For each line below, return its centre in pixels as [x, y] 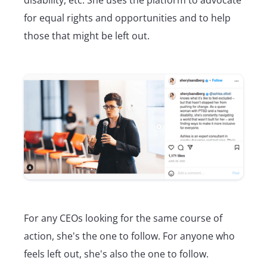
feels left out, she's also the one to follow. [117, 254]
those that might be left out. [87, 35]
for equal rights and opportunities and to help [127, 18]
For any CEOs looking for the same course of [123, 218]
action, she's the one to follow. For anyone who [129, 236]
